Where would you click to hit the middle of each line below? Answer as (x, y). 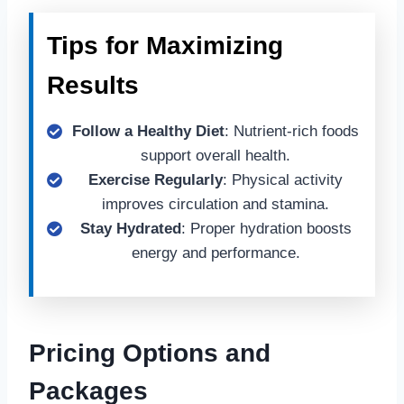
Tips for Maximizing (165, 46)
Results (93, 85)
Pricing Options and (150, 353)
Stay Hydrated (130, 229)
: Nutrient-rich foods (292, 131)
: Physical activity (283, 180)
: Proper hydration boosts (266, 229)
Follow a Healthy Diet (148, 131)
